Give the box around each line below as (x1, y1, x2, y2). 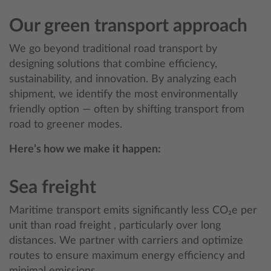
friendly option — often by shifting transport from (9, 104, 244, 115)
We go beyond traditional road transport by (9, 44, 217, 54)
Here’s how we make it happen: (9, 144, 161, 155)
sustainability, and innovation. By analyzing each (9, 74, 237, 85)
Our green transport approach (9, 17, 247, 35)
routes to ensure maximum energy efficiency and (9, 250, 245, 261)
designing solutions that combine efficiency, (9, 59, 217, 70)
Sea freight (9, 178, 96, 197)
